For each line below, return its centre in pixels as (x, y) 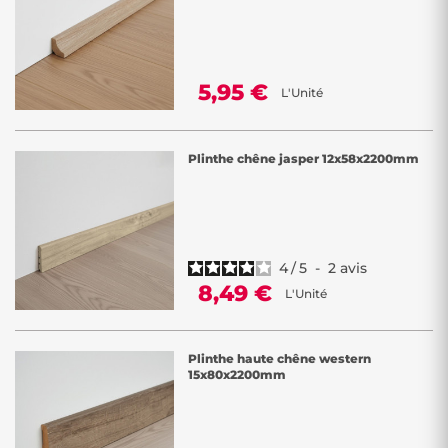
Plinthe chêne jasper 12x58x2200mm (303, 158)
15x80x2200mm (237, 374)
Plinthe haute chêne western (279, 358)
